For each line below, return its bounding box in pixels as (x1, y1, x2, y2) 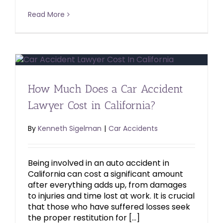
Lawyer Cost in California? (28, 99, 156, 112)
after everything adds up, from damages (28, 179, 187, 191)
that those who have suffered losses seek (28, 201, 190, 213)
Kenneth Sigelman (38, 123, 102, 134)
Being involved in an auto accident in (28, 157, 169, 169)
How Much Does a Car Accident (28, 82, 183, 96)
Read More (28, 9, 65, 20)
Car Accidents (109, 123, 158, 134)
